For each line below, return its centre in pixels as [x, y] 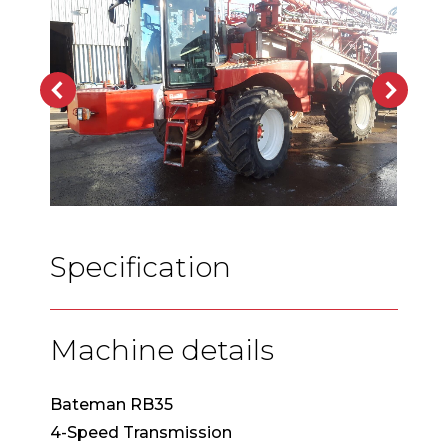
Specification [140, 266]
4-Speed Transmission [141, 432]
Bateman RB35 [111, 404]
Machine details [162, 349]
